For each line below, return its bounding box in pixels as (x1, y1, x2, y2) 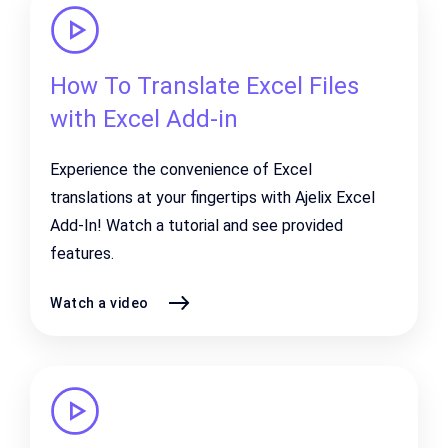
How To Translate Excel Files (50, 72, 359, 100)
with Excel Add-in (50, 105, 238, 133)
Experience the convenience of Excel (50, 160, 312, 179)
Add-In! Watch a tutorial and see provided (50, 216, 343, 235)
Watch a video (50, 294, 149, 311)
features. (50, 244, 114, 263)
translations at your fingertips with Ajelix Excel (50, 188, 375, 207)
